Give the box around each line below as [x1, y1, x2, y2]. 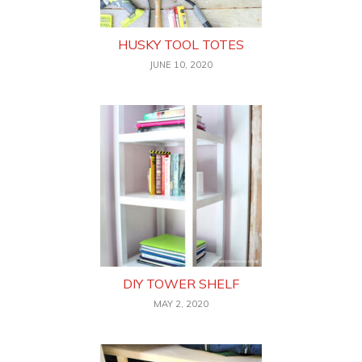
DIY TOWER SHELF [123, 276, 239, 293]
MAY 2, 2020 [154, 298, 208, 310]
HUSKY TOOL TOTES [118, 36, 244, 53]
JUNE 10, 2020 [149, 59, 213, 71]
